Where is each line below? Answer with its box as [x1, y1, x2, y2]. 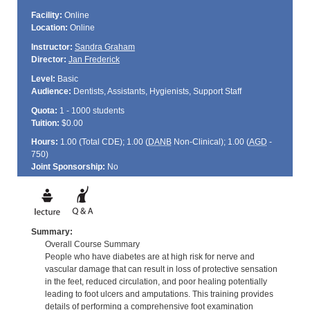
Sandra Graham [74, 42, 135, 52]
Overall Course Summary [44, 239, 140, 249]
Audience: [30, 86, 71, 96]
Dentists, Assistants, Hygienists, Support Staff [71, 86, 241, 96]
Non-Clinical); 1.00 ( [171, 137, 249, 147]
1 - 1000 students [57, 105, 125, 116]
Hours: [30, 137, 58, 147]
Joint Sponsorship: [30, 162, 105, 172]
